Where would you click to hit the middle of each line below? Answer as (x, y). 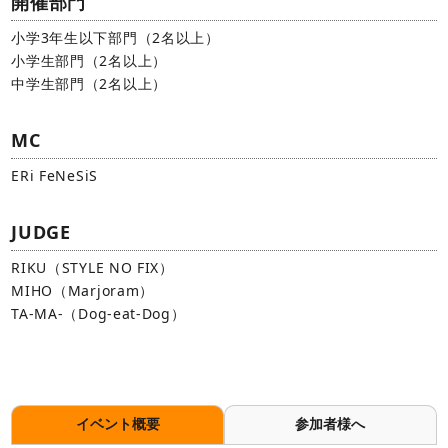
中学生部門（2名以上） (89, 83)
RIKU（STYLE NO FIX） (92, 267)
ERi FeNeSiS (54, 175)
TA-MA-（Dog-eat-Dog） (98, 313)
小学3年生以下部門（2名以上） (115, 37)
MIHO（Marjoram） (83, 290)
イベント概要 (117, 423)
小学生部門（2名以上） (89, 60)
